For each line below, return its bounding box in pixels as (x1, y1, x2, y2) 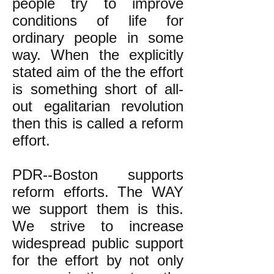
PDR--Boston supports (12, 166, 183, 183)
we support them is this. (12, 201, 183, 217)
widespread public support (12, 235, 183, 251)
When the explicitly (51, 46, 184, 63)
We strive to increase (12, 218, 183, 234)
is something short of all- (12, 81, 183, 97)
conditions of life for (12, 12, 183, 29)
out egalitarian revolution (12, 98, 183, 114)
